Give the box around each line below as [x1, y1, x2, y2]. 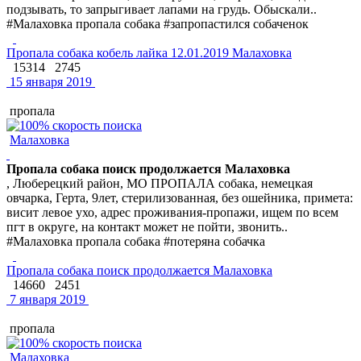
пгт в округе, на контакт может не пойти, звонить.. [6, 219, 288, 234]
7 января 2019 [6, 292, 85, 306]
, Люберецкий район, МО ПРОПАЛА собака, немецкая [6, 176, 313, 190]
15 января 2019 [6, 74, 92, 89]
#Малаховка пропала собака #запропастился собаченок [6, 16, 309, 31]
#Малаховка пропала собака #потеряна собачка [6, 234, 265, 248]
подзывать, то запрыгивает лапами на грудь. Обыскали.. [6, 2, 317, 16]
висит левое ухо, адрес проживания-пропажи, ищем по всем [6, 205, 338, 219]
